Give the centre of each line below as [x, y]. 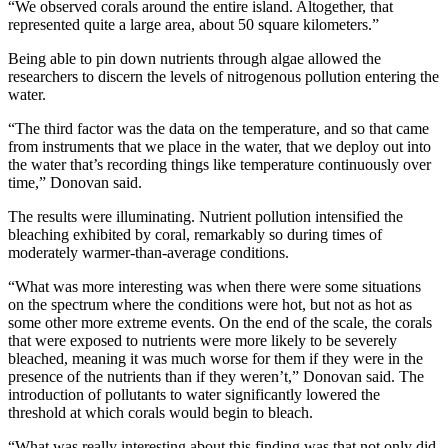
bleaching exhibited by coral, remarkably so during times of [195, 234]
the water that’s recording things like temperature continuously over [219, 164]
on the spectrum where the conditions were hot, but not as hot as [210, 304]
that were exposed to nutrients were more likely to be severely [202, 340]
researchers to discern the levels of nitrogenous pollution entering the [223, 76]
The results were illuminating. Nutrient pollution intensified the [205, 216]
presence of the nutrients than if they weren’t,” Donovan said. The [216, 376]
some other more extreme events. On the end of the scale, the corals [220, 322]
